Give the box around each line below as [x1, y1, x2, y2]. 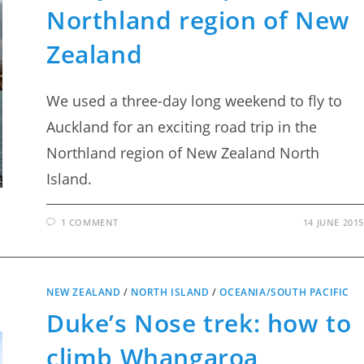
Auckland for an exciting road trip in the [46, 117, 318, 136]
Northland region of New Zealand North [46, 143, 320, 162]
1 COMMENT [60, 216, 119, 228]
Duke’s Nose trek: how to [46, 306, 352, 340]
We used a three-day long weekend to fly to [46, 91, 343, 110]
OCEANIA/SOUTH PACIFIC [219, 285, 350, 299]
